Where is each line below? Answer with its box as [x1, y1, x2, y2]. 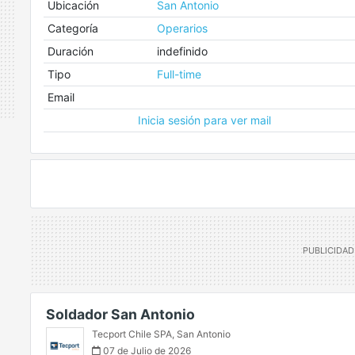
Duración [47, 44, 94, 58]
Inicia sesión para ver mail [138, 113, 271, 127]
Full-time [156, 67, 201, 81]
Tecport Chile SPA [92, 328, 172, 340]
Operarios [156, 21, 208, 35]
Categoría [47, 21, 98, 35]
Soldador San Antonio [46, 306, 195, 323]
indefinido [156, 44, 208, 58]
